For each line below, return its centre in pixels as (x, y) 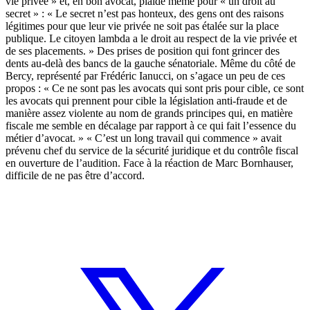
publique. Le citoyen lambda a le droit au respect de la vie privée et (151, 38)
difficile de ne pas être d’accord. (75, 175)
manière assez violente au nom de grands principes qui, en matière (149, 113)
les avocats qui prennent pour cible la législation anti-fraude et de (146, 100)
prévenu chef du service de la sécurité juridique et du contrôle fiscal (152, 150)
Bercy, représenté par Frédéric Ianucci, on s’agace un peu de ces (145, 75)
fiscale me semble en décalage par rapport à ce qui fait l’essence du (151, 125)
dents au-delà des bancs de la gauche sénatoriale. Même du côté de (151, 63)
